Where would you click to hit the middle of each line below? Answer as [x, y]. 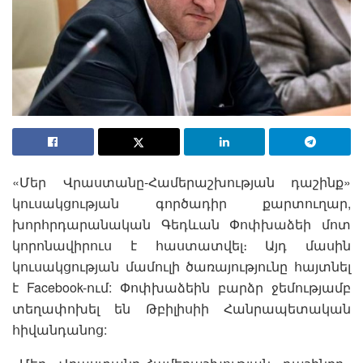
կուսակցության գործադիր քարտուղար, [181, 203]
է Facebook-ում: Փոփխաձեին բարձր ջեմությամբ [181, 287]
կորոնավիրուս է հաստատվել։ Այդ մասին [181, 245]
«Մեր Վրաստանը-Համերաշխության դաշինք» [181, 181]
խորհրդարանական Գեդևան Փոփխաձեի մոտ [181, 224]
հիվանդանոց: [60, 329]
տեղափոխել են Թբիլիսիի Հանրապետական [181, 308]
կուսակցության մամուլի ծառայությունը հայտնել [181, 266]
